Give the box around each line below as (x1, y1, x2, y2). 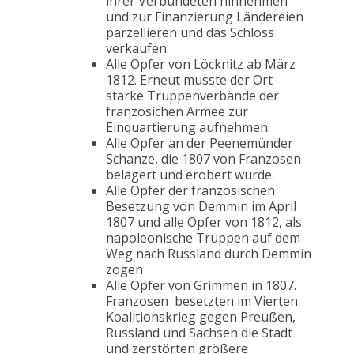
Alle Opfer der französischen (106, 182, 275, 200)
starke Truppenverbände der (106, 87, 279, 105)
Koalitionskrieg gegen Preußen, (106, 308, 296, 326)
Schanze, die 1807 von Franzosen (106, 150, 301, 168)
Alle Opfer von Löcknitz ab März (106, 55, 296, 73)
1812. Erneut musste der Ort (106, 71, 273, 89)
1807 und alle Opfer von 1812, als (106, 213, 302, 232)
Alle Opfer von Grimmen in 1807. (106, 277, 296, 295)
